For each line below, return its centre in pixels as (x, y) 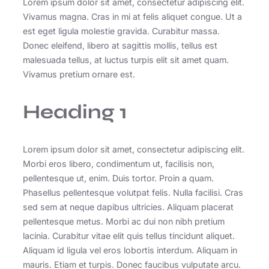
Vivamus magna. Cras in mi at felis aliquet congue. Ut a (132, 17)
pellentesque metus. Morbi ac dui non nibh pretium (124, 221)
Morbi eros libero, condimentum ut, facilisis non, (119, 163)
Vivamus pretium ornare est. (79, 74)
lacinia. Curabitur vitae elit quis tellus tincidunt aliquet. (129, 235)
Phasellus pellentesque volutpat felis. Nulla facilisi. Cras (133, 192)
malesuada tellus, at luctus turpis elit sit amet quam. (126, 60)
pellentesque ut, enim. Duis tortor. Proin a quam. (118, 178)
